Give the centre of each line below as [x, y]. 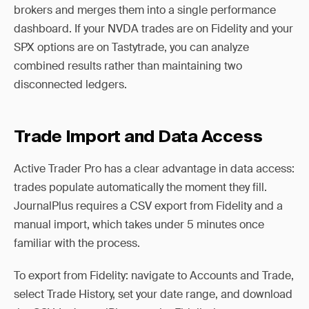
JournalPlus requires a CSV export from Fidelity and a [148, 206]
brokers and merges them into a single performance [145, 10]
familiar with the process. [77, 243]
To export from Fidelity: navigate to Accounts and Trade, [154, 276]
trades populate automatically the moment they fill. [140, 187]
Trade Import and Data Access [138, 137]
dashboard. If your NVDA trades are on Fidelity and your [153, 29]
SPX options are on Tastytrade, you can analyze [131, 47]
